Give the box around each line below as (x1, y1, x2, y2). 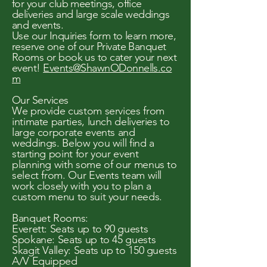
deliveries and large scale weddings (12, 8, 170, 21)
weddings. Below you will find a (12, 136, 154, 150)
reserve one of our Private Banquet (12, 40, 166, 53)
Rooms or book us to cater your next (12, 51, 177, 64)
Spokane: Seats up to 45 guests (12, 233, 156, 246)
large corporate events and (12, 126, 135, 139)
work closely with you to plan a (12, 179, 151, 193)
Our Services (12, 94, 69, 107)
